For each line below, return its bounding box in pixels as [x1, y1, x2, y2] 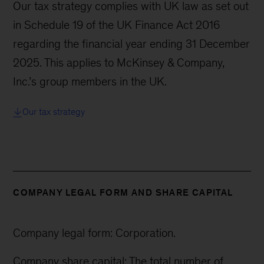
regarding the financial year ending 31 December [13, 37, 250, 50]
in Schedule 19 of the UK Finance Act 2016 [13, 18, 220, 31]
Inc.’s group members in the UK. [13, 74, 167, 88]
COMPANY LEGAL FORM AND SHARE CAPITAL [13, 187, 233, 197]
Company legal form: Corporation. [13, 226, 176, 239]
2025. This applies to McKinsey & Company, [13, 55, 225, 69]
